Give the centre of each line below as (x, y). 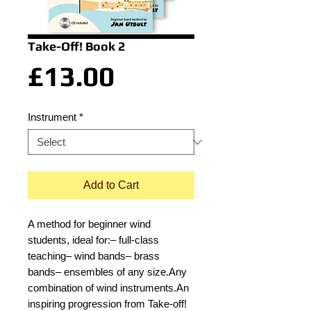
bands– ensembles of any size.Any (107, 272)
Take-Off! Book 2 (76, 46)
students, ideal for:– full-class (93, 240)
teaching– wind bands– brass (94, 256)
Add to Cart (111, 185)
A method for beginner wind (89, 224)
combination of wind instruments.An (108, 288)
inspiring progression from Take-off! (107, 304)
